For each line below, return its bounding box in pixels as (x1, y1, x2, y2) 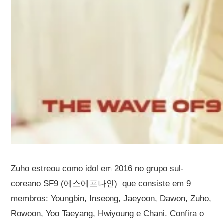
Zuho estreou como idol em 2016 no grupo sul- (11, 163, 184, 173)
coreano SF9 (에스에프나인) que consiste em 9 (11, 178, 191, 188)
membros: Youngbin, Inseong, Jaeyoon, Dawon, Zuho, (11, 193, 212, 203)
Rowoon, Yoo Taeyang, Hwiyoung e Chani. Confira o (11, 208, 204, 218)
